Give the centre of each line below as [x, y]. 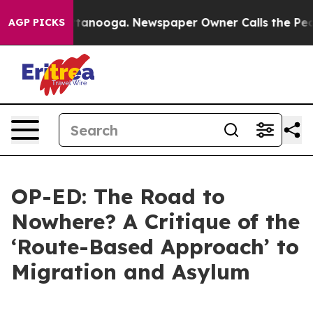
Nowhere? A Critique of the [155, 221]
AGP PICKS [37, 22]
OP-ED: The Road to [118, 196]
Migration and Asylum [131, 272]
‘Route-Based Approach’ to [155, 247]
